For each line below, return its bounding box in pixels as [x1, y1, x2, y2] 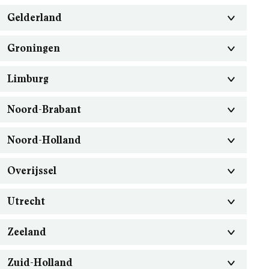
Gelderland [7, 11, 62, 23]
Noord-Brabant [7, 103, 81, 115]
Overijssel [7, 165, 56, 177]
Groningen [7, 42, 60, 54]
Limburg [7, 73, 49, 85]
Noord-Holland [7, 134, 81, 146]
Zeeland [7, 226, 46, 238]
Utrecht [7, 195, 45, 207]
